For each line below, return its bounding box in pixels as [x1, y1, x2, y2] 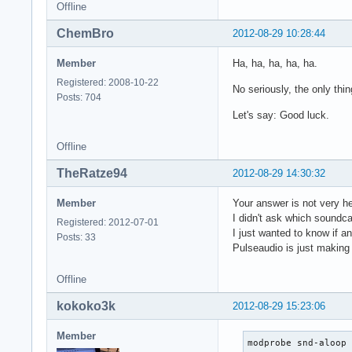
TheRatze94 [57, 166, 127, 180]
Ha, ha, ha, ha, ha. [233, 57, 317, 69]
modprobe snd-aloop [247, 337, 347, 347]
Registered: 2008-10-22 [57, 76, 159, 88]
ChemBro [57, 26, 114, 40]
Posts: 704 [57, 91, 101, 103]
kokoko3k [57, 299, 115, 313]
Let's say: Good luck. [233, 108, 329, 121]
